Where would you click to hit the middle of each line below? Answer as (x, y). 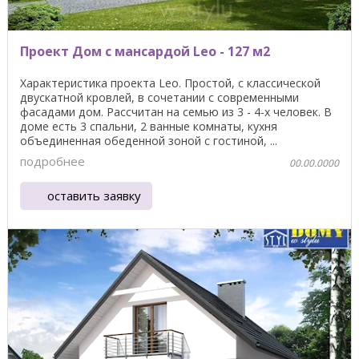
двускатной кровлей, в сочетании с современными (159, 97)
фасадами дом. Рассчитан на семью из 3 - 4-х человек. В (176, 111)
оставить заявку (95, 195)
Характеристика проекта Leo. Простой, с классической (170, 83)
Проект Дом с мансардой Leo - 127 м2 (145, 51)
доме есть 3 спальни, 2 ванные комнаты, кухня (149, 126)
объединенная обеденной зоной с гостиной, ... (149, 140)
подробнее (52, 161)
